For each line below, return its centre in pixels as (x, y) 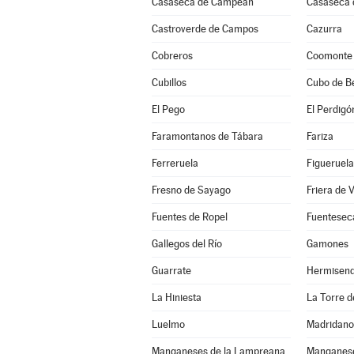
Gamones (327, 244)
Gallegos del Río (186, 244)
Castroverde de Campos (205, 29)
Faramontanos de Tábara (207, 136)
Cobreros (172, 56)
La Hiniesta (176, 298)
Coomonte (329, 56)
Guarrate (171, 271)
